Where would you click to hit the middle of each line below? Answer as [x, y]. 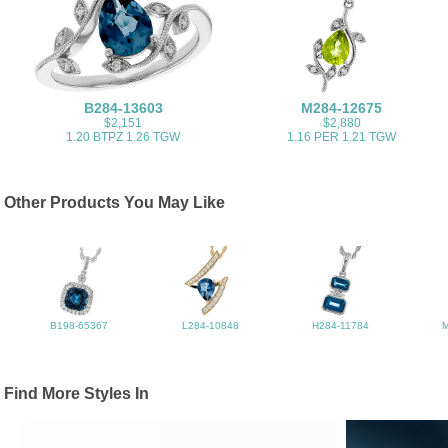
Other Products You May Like [115, 202]
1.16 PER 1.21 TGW [342, 137]
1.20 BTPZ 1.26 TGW [123, 137]
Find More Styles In [77, 394]
